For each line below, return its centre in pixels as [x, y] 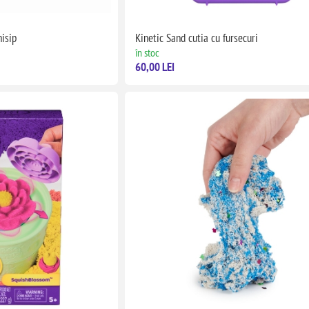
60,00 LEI [155, 67]
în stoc [148, 52]
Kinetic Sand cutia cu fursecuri [197, 38]
